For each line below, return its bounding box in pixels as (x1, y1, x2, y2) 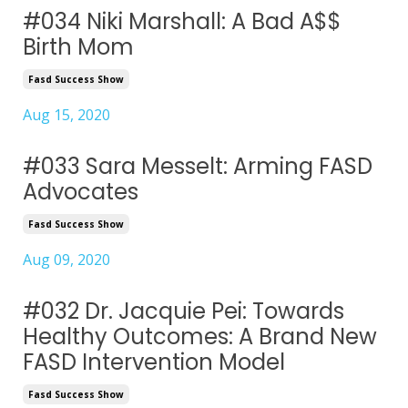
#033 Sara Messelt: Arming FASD (23, 151, 372, 182)
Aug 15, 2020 (23, 105, 110, 126)
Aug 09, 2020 (23, 250, 110, 270)
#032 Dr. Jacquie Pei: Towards (23, 296, 344, 327)
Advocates (23, 177, 138, 208)
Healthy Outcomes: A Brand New (23, 321, 377, 352)
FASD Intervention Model (23, 347, 285, 378)
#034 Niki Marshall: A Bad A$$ (23, 6, 342, 37)
